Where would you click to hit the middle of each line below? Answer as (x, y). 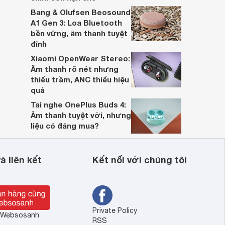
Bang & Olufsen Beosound (81, 12)
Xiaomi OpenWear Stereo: (80, 58)
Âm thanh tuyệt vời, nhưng (81, 115)
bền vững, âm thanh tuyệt (79, 33)
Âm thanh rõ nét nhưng (75, 69)
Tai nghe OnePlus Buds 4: (78, 104)
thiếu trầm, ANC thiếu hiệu (80, 79)
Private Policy (115, 210)
